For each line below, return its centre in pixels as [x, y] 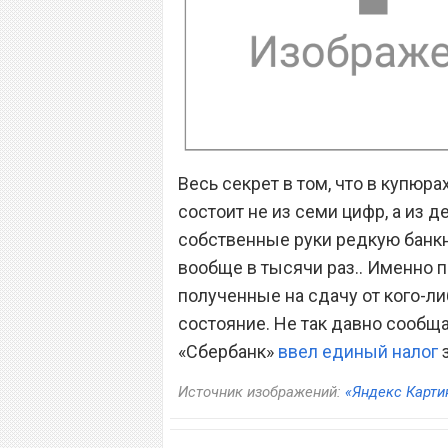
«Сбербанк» [228, 352]
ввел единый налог [358, 352]
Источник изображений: [261, 392]
